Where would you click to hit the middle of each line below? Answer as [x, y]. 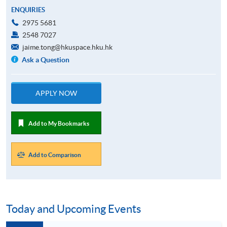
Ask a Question [46, 60]
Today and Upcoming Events [74, 209]
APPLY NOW [56, 93]
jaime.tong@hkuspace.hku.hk [67, 47]
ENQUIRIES [28, 10]
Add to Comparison [54, 155]
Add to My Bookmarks [59, 123]
